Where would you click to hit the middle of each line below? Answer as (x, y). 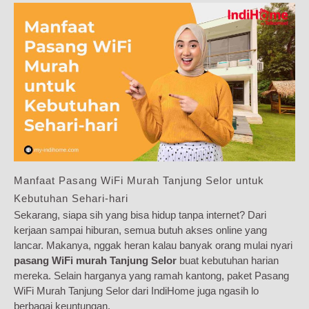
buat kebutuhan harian (228, 260)
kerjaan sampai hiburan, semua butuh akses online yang (140, 230)
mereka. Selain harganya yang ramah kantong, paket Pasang (151, 275)
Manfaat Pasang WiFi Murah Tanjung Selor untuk (139, 180)
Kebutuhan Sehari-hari (71, 198)
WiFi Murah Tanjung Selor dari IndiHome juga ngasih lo (136, 290)
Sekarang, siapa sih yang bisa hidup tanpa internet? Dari (140, 215)
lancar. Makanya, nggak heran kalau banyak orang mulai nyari (153, 245)
